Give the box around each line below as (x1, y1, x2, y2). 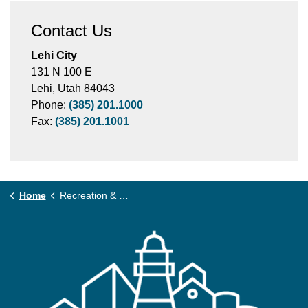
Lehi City (31, 49, 77, 61)
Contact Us (31, 21, 112, 40)
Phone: (31, 99, 69, 111)
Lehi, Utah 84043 (31, 82, 115, 94)
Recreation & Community (59, 190, 119, 201)
